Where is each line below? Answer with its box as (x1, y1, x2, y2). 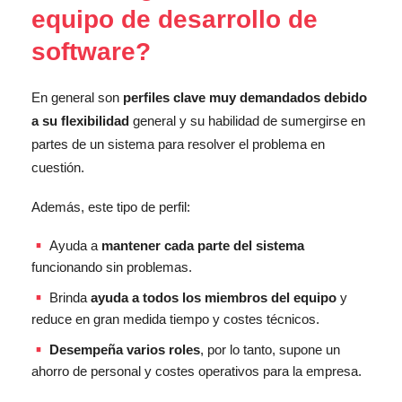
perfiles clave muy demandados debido (123, 89, 367, 105)
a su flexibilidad (31, 112, 129, 128)
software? (31, 37, 151, 66)
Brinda (49, 289, 91, 305)
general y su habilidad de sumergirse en (129, 112, 365, 128)
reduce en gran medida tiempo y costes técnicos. (31, 310, 319, 327)
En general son (31, 89, 123, 105)
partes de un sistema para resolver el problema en (31, 135, 325, 152)
